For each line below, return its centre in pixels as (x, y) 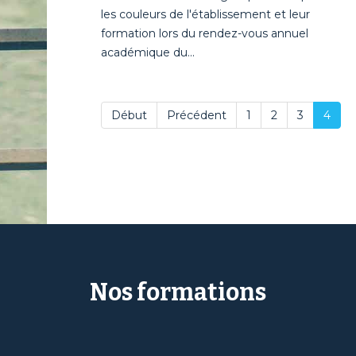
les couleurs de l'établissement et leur (205, 14)
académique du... (147, 52)
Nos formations (178, 292)
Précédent (196, 115)
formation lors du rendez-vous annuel (204, 33)
